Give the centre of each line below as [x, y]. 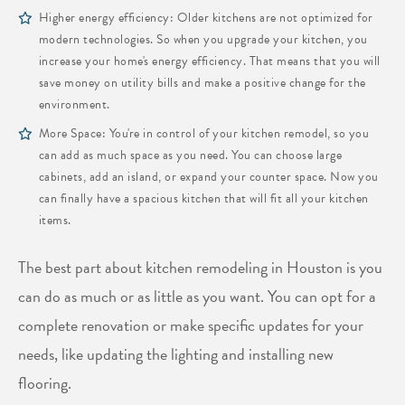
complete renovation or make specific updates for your [191, 325]
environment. [74, 105]
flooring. [47, 383]
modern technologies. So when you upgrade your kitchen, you [203, 40]
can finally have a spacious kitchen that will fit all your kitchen [203, 199]
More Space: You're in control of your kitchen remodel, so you [203, 134]
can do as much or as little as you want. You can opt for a [197, 297]
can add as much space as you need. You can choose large [190, 155]
